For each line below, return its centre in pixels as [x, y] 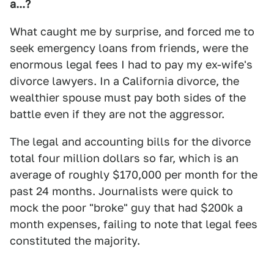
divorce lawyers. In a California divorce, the [124, 81]
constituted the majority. [75, 241]
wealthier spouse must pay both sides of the [128, 98]
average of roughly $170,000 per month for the [134, 175]
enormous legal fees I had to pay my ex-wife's [131, 65]
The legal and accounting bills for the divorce [130, 142]
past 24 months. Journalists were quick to [121, 191]
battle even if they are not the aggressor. [117, 114]
